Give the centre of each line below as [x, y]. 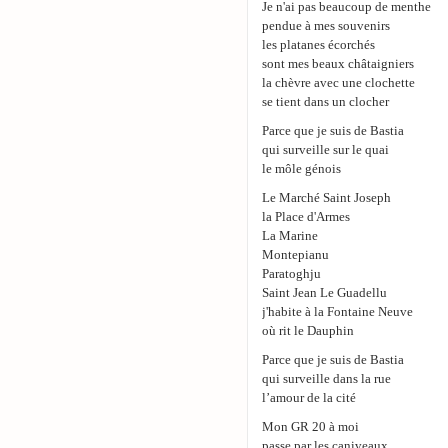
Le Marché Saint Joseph [326, 198]
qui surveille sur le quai [325, 150]
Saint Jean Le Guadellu [324, 293]
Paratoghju [291, 274]
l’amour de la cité [309, 398]
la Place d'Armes [306, 217]
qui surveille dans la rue [326, 379]
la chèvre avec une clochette [338, 83]
